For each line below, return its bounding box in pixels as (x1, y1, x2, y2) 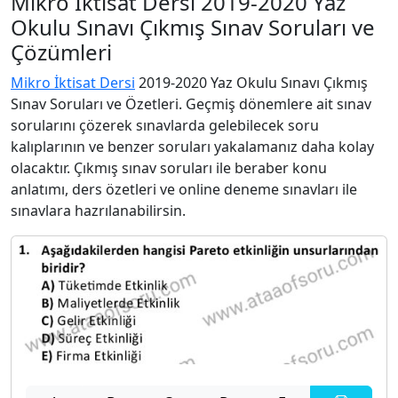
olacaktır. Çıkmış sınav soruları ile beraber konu (11, 158, 327, 178)
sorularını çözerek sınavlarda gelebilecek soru (11, 115, 319, 135)
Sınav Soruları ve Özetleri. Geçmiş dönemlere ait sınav (11, 94, 371, 114)
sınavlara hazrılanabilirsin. (11, 201, 186, 220)
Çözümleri (11, 37, 112, 67)
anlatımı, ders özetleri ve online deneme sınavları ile (11, 179, 357, 199)
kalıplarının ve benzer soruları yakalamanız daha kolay (11, 137, 374, 156)
